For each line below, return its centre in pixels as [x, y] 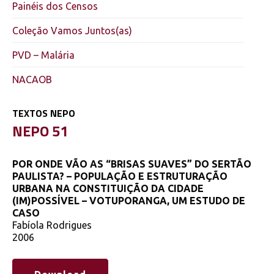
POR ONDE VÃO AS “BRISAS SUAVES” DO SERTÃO [132, 164]
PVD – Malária [43, 55]
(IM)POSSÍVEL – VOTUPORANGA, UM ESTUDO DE [129, 200]
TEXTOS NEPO [44, 113]
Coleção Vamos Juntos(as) [72, 31]
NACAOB [32, 80]
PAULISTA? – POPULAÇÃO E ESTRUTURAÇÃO [120, 176]
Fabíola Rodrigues [52, 225]
